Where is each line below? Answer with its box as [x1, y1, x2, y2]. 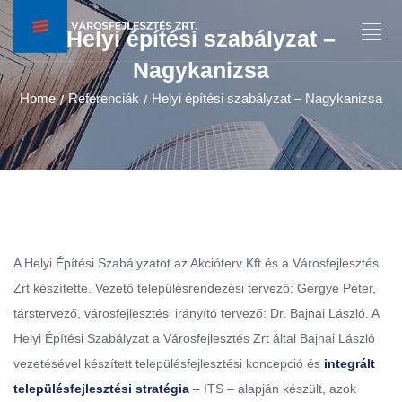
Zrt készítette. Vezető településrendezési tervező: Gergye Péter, [13, 281, 376, 296]
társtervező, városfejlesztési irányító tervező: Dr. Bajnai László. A [13, 306, 379, 321]
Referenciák [68, 91, 139, 107]
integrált [324, 356, 375, 371]
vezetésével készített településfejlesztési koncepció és [13, 356, 324, 371]
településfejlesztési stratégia [13, 381, 189, 397]
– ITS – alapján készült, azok [189, 381, 356, 397]
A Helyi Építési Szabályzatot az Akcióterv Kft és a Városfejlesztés [13, 256, 379, 271]
